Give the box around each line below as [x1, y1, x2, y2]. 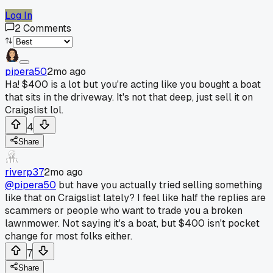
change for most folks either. [5, 229, 132, 243]
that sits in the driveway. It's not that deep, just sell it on [5, 90, 253, 104]
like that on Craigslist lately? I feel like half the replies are [5, 191, 266, 204]
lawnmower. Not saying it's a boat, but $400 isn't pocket [5, 216, 260, 230]
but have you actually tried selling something [56, 178, 262, 191]
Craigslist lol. [5, 103, 63, 116]
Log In [5, 9, 32, 22]
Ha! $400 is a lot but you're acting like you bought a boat [5, 77, 261, 91]
